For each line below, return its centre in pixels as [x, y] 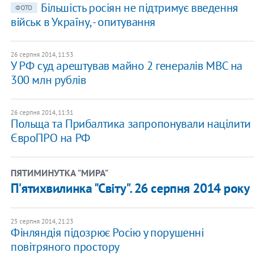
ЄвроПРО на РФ [50, 138]
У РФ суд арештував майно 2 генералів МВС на [126, 66]
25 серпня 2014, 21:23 [42, 222]
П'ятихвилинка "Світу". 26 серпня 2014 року [130, 188]
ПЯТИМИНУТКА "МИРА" [59, 173]
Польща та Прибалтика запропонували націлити [130, 124]
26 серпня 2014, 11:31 [42, 113]
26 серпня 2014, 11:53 [42, 55]
